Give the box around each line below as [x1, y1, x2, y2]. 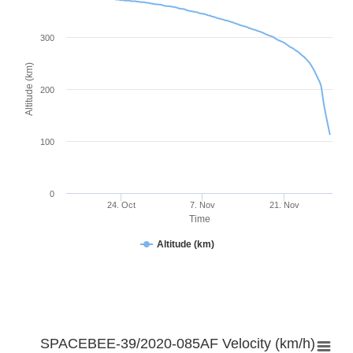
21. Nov [269, 199, 299, 210]
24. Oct [106, 199, 136, 210]
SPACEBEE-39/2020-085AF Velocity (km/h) [39, 335, 315, 351]
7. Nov [190, 199, 216, 210]
